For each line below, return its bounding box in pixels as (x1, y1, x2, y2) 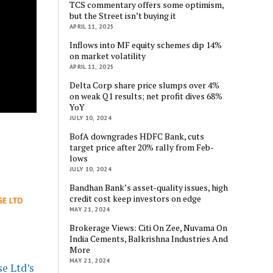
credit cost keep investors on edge (69, 192, 202, 204)
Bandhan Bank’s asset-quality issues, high (69, 181, 229, 193)
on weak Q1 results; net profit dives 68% (69, 90, 223, 102)
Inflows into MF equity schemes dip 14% (69, 38, 222, 51)
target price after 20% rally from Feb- (69, 141, 214, 153)
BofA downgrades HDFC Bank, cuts (69, 130, 205, 142)
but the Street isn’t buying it (69, 9, 177, 21)
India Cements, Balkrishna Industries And (69, 232, 229, 244)
